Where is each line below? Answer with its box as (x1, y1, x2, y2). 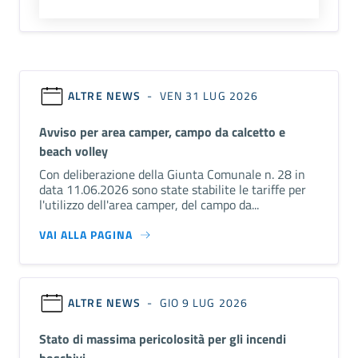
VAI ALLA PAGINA (39, 225, 133, 243)
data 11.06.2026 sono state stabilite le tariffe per (39, 179, 306, 199)
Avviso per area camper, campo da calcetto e (39, 121, 285, 141)
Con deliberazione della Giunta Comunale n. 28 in (39, 164, 305, 184)
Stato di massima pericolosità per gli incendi (39, 328, 286, 348)
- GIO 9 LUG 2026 (144, 293, 249, 310)
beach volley (39, 141, 108, 161)
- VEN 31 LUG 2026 (144, 86, 259, 103)
